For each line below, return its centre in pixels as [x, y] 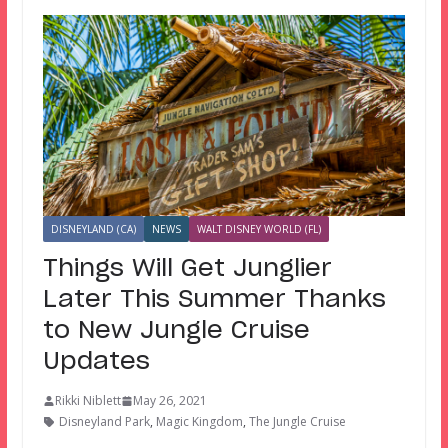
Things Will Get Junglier [187, 269]
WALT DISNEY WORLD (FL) [258, 229]
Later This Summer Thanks [214, 300]
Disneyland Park [104, 422]
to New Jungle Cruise [176, 331]
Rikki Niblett [87, 401]
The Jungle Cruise [297, 422]
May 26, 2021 [169, 401]
